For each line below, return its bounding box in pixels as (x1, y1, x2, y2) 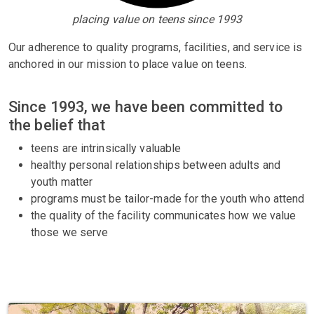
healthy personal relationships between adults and (31, 158, 280, 172)
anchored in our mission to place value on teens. (8, 57, 247, 71)
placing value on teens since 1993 (71, 13, 243, 26)
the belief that (8, 116, 106, 134)
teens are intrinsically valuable (31, 142, 182, 155)
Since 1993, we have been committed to (8, 98, 282, 116)
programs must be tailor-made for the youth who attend (31, 192, 305, 205)
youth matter (31, 175, 93, 189)
